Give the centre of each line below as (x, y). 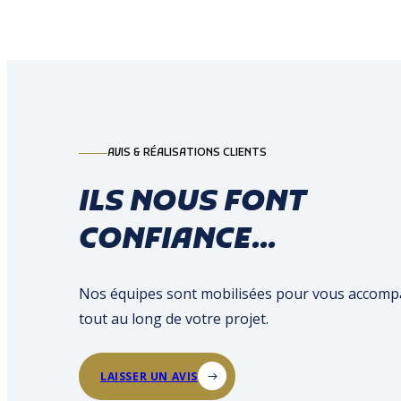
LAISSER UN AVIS (149, 376)
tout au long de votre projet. (174, 318)
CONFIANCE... (178, 240)
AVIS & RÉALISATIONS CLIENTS (187, 154)
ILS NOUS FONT (192, 203)
